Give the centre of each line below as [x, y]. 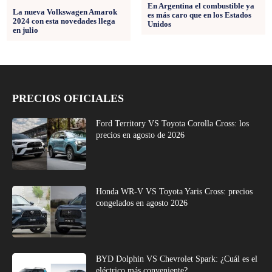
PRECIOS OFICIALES [68, 99]
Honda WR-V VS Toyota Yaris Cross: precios [175, 191]
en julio [25, 30]
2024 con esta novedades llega [64, 21]
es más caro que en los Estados [199, 15]
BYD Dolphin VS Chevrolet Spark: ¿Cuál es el [177, 259]
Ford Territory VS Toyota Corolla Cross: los [173, 124]
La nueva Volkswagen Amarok [65, 12]
